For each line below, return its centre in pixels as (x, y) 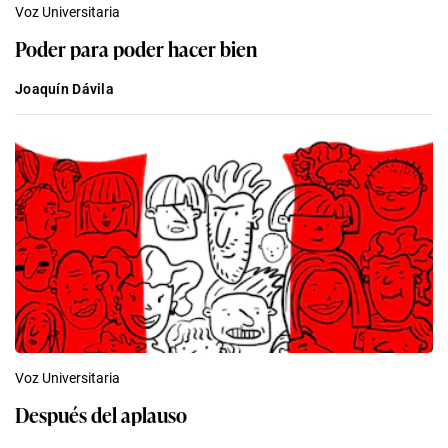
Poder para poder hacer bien (136, 47)
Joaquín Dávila (64, 88)
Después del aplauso (101, 413)
